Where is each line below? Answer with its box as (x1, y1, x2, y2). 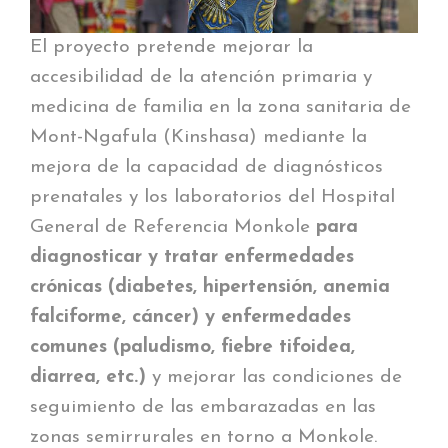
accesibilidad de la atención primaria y (30, 67, 372, 87)
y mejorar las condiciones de (146, 367, 402, 387)
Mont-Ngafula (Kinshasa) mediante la (30, 127, 367, 147)
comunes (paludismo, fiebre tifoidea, (30, 337, 355, 357)
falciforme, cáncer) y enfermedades (30, 307, 351, 327)
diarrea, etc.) (30, 367, 146, 387)
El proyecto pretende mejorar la (30, 37, 313, 57)
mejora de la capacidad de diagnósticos (30, 157, 383, 177)
